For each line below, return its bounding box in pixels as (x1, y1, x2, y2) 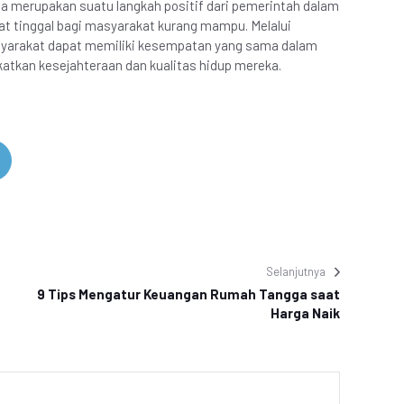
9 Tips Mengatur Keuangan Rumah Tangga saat (37, 286, 340, 302)
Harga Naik (271, 305, 340, 321)
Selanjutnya (266, 264, 326, 279)
